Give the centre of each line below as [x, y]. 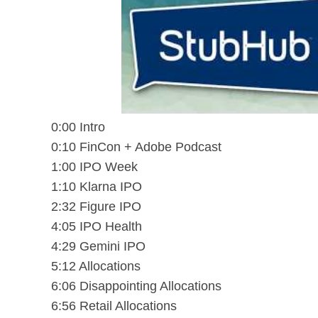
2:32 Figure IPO [96, 206]
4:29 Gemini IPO [98, 246]
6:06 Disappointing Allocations [136, 286]
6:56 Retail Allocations [114, 306]
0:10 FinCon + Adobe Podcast [136, 147]
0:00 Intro [78, 127]
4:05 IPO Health [97, 226]
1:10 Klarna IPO [97, 186]
